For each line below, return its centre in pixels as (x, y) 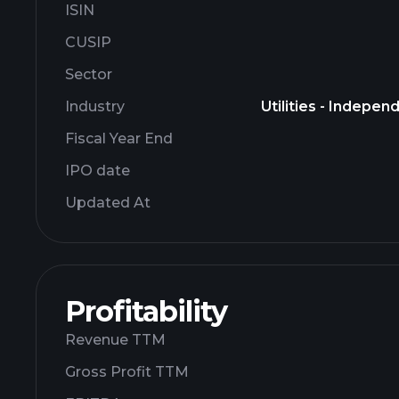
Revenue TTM (115, 340)
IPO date (98, 171)
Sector (89, 74)
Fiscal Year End (119, 138)
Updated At (108, 203)
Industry (95, 106)
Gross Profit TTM (127, 372)
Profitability (146, 311)
